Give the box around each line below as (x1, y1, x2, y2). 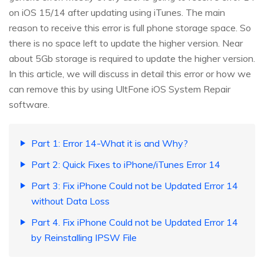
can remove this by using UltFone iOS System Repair (9, 83, 230, 95)
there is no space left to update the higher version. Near (9, 37, 243, 49)
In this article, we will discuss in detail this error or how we (9, 68, 251, 80)
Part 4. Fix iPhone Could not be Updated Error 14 (31, 216, 238, 229)
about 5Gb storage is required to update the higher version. (9, 52, 255, 65)
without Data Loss (31, 195, 110, 207)
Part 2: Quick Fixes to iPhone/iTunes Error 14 (31, 159, 220, 171)
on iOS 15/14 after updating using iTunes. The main (9, 6, 225, 19)
